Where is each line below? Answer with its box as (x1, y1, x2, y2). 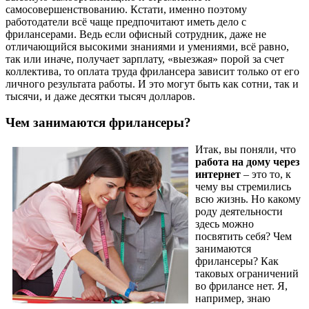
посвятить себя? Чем (195, 230, 292, 243)
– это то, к (241, 168, 291, 181)
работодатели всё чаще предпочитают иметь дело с (6, 15, 246, 28)
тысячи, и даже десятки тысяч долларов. (6, 90, 195, 102)
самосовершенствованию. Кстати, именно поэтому (6, 3, 247, 15)
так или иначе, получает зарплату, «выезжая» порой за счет (6, 52, 284, 65)
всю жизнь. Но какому (195, 193, 301, 206)
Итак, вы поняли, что (195, 143, 296, 156)
